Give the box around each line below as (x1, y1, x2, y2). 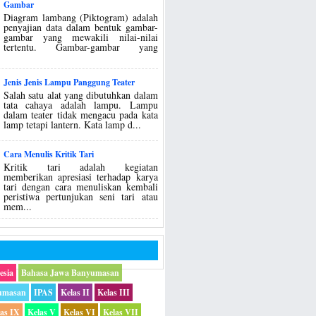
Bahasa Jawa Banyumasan (21, 267, 120, 279)
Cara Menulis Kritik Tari (4, 147, 95, 160)
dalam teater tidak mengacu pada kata (4, 107, 158, 121)
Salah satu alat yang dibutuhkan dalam (4, 87, 158, 102)
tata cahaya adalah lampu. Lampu (4, 97, 158, 111)
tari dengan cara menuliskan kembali (4, 179, 158, 193)
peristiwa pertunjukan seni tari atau (4, 189, 158, 203)
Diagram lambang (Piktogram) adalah (4, 10, 158, 24)
